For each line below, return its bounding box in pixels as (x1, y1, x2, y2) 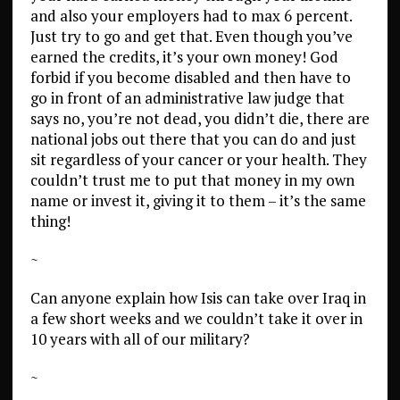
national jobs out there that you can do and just (29, 129, 356, 149)
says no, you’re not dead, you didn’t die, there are (29, 108, 370, 129)
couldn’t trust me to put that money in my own (29, 170, 354, 190)
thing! (29, 211, 71, 231)
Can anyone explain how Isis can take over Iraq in (29, 287, 366, 308)
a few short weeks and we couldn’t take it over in (29, 308, 362, 329)
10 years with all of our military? (29, 329, 250, 349)
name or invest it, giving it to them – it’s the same (29, 190, 366, 211)
